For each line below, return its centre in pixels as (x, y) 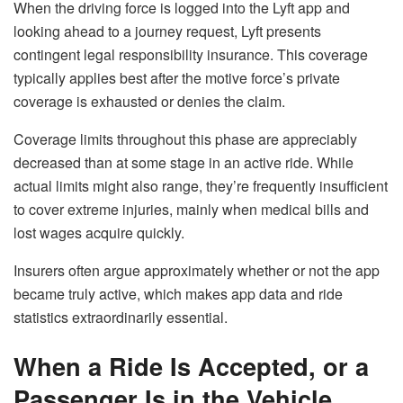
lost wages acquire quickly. (99, 233)
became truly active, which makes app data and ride (178, 294)
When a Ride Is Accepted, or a (191, 365)
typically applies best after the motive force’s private (177, 78)
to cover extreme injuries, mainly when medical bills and (191, 210)
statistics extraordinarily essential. (121, 318)
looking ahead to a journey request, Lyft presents (167, 31)
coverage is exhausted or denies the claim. (149, 102)
